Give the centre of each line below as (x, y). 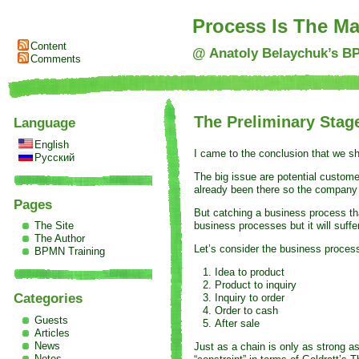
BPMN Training (69, 252)
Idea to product (249, 272)
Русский (54, 157)
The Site (54, 226)
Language (44, 123)
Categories (48, 299)
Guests (51, 320)
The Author (59, 239)
